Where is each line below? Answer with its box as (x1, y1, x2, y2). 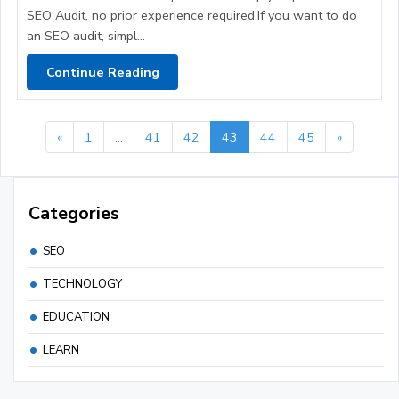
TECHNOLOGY (43, 276, 122, 293)
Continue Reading (45, 62, 159, 81)
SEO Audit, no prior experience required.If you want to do (27, 6, 357, 25)
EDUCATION (43, 309, 110, 326)
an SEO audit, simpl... (27, 27, 145, 45)
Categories (28, 201, 119, 226)
